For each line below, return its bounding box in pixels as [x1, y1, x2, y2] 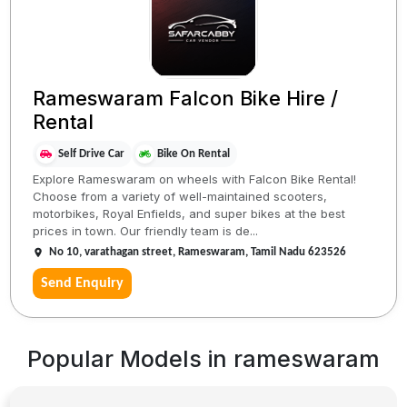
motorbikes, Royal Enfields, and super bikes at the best [33, 206, 346, 222]
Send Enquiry [41, 276, 124, 292]
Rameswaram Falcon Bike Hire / [33, 85, 339, 110]
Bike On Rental [157, 147, 231, 160]
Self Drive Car [58, 147, 125, 160]
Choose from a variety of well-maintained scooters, [33, 189, 328, 204]
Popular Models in [27, 345, 233, 373]
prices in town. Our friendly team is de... [33, 223, 259, 239]
